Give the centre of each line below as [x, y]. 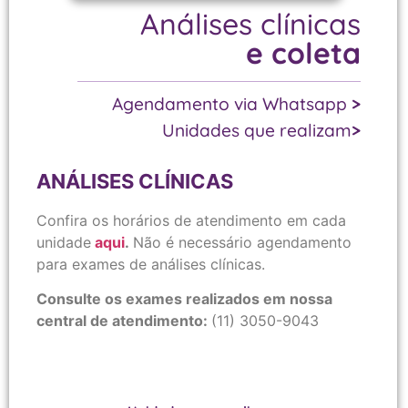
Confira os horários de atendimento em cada [191, 221]
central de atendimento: [124, 321]
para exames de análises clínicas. [151, 265]
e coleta [303, 52]
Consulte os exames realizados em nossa [184, 299]
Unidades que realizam [256, 130]
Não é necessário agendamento [242, 243]
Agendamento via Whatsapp [231, 103]
